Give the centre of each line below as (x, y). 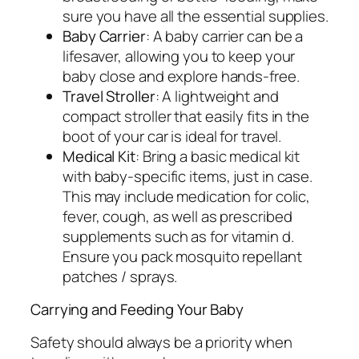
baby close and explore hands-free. (181, 76)
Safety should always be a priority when (162, 342)
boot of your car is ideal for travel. (172, 136)
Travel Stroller (109, 96)
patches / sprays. (120, 276)
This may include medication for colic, (187, 196)
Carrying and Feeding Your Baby (137, 310)
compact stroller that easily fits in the (186, 116)
